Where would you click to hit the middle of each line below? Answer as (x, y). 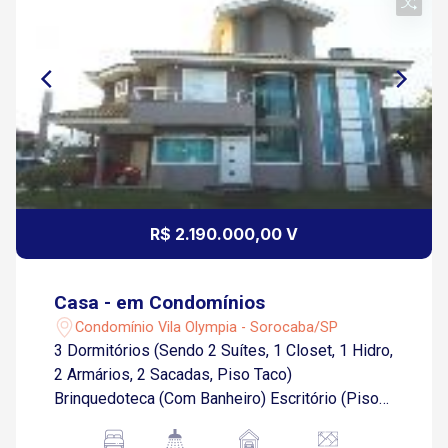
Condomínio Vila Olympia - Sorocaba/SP (207, 327)
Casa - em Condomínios (160, 302)
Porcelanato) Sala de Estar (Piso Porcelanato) (214, 422)
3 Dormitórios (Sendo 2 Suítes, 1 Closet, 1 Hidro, (224, 350)
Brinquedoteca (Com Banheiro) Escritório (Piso (217, 398)
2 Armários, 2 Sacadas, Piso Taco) (173, 374)
